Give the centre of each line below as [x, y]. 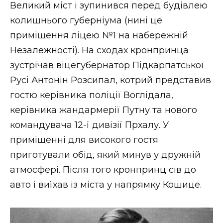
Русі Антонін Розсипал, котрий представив [111, 80]
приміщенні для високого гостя [84, 140]
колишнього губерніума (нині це [86, 20]
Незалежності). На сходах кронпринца [99, 50]
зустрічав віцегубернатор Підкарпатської [107, 65]
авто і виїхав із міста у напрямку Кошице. [106, 184]
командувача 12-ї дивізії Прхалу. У [89, 125]
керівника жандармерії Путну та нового [104, 110]
